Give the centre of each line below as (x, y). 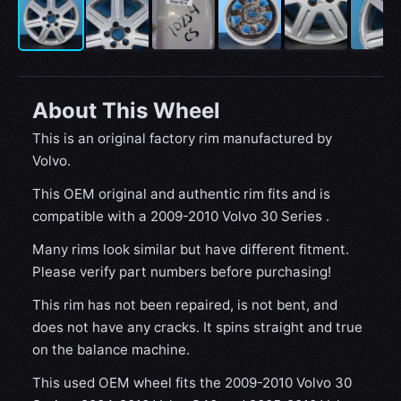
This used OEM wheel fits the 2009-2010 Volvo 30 (192, 383)
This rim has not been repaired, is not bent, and (185, 305)
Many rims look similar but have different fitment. (191, 250)
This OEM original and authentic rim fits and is (181, 194)
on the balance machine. (111, 350)
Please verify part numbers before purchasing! (182, 272)
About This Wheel (126, 111)
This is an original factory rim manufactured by (182, 139)
